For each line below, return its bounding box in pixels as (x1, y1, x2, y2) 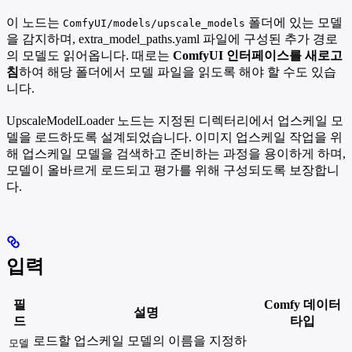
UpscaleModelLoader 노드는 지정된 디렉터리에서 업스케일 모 (6, 114, 343, 128)
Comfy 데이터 (264, 298, 341, 312)
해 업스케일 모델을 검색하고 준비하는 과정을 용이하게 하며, (6, 147, 346, 161)
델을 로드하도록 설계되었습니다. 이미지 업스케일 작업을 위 (6, 130, 343, 145)
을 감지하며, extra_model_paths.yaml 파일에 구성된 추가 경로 (6, 32, 338, 46)
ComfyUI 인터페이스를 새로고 (173, 49, 343, 63)
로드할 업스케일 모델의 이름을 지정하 (33, 334, 247, 348)
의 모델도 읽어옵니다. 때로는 (6, 49, 173, 63)
